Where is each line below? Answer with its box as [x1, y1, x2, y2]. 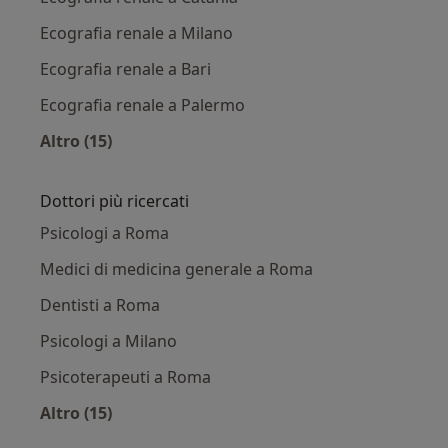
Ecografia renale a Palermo [40, 94, 245, 116]
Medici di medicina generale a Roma [40, 258, 313, 280]
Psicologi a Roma [40, 222, 169, 244]
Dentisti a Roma [40, 294, 160, 316]
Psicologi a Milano [40, 330, 177, 352]
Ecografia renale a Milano [40, 22, 233, 44]
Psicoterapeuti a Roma [40, 366, 211, 388]
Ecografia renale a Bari [40, 58, 211, 80]
